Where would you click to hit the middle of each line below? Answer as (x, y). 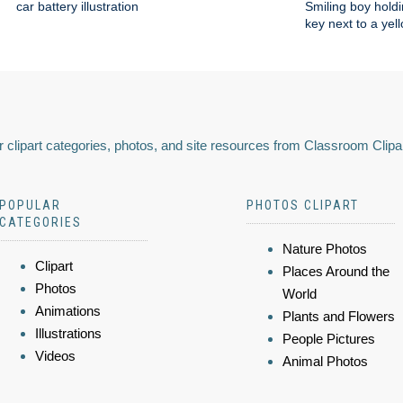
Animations (68, 311)
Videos (55, 356)
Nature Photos (325, 249)
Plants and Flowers (339, 316)
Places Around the (336, 271)
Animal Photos (325, 361)
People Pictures (329, 339)
